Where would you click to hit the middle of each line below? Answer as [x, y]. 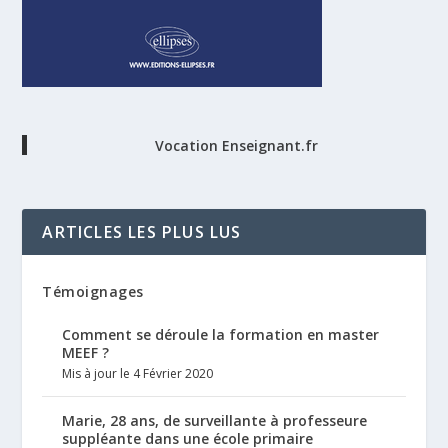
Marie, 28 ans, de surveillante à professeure [215, 421]
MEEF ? [86, 353]
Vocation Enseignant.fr [236, 146]
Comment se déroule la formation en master [221, 335]
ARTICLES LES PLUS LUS [142, 232]
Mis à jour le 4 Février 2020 [138, 374]
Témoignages [93, 292]
